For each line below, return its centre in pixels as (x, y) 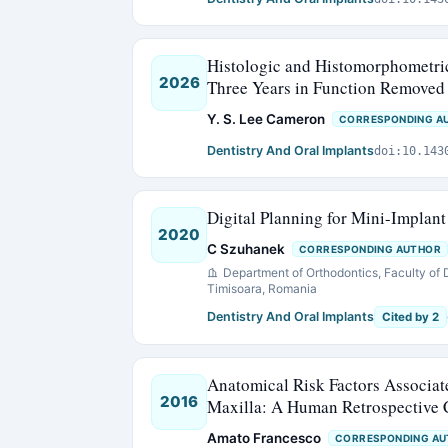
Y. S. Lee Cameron (266, 119)
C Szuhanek (246, 249)
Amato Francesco (264, 438)
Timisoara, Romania (262, 288)
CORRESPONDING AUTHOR (370, 249)
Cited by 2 (410, 317)
